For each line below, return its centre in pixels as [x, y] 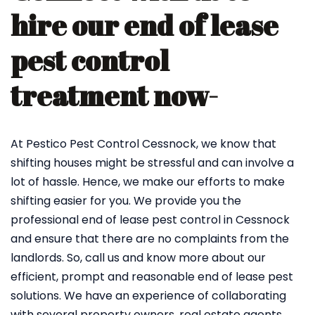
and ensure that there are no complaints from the [150, 239]
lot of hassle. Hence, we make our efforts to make [148, 182]
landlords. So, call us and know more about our [138, 258]
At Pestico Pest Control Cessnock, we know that [143, 144]
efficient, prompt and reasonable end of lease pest [152, 277]
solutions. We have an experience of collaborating [148, 296]
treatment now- [114, 96]
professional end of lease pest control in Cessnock [150, 220]
